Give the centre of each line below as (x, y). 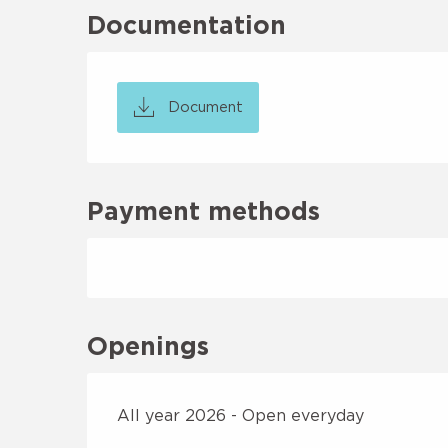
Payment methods (204, 210)
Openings (148, 345)
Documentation (187, 25)
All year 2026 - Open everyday (241, 414)
